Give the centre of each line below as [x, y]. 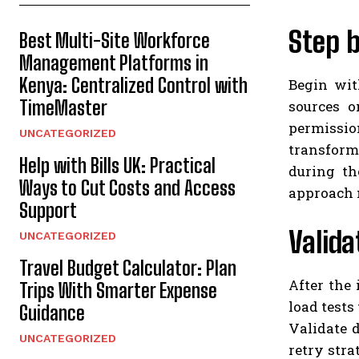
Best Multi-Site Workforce [115, 41]
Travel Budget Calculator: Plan [128, 268]
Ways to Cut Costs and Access [127, 188]
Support [48, 211]
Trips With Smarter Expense [118, 291]
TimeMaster [63, 108]
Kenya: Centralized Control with [133, 86]
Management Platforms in [114, 63]
